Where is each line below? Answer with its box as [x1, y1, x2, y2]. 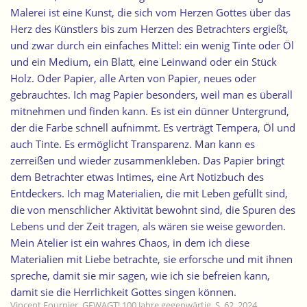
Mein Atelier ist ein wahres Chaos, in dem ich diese [10, 235, 249, 249]
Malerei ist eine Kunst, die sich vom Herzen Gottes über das [10, 5, 291, 19]
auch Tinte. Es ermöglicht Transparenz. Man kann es [10, 136, 255, 151]
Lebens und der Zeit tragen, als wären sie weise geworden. [10, 219, 286, 233]
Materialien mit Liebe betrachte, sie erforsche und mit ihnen [10, 251, 293, 266]
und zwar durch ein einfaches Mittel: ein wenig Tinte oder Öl [10, 38, 294, 52]
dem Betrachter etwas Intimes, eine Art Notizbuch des [10, 169, 264, 184]
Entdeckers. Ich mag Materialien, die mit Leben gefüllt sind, [10, 186, 288, 200]
